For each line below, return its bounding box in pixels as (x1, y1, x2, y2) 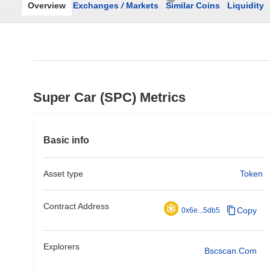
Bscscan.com (204, 245, 257, 256)
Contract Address (43, 201, 109, 211)
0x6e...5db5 (181, 206, 220, 215)
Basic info (43, 135, 89, 145)
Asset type (43, 169, 83, 178)
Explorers (43, 242, 80, 251)
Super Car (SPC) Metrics (33, 90, 186, 105)
